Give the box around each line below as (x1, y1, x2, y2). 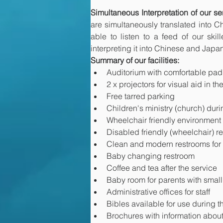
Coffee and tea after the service (107, 163, 217, 173)
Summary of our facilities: (91, 55, 179, 65)
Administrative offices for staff (107, 187, 210, 197)
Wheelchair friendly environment (107, 115, 221, 125)
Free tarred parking (107, 91, 175, 101)
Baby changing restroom (107, 151, 195, 161)
